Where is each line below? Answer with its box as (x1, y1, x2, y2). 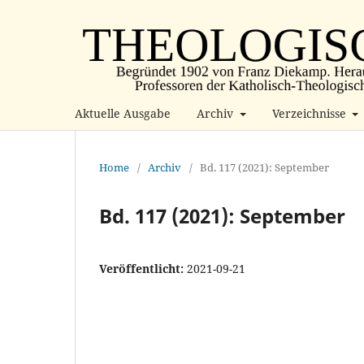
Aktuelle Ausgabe (75, 105, 171, 121)
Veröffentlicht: (99, 260, 187, 276)
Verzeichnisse (271, 105, 349, 121)
